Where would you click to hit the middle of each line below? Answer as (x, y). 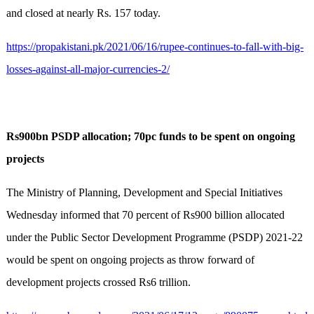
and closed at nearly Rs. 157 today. (83, 13)
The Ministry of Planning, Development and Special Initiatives (144, 193)
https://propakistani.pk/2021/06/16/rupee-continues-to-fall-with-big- (155, 47)
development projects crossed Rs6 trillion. (98, 282)
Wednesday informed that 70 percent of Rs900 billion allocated (145, 215)
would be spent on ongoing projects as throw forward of (130, 260)
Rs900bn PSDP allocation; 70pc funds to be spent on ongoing (150, 137)
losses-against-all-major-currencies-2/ (88, 69)
